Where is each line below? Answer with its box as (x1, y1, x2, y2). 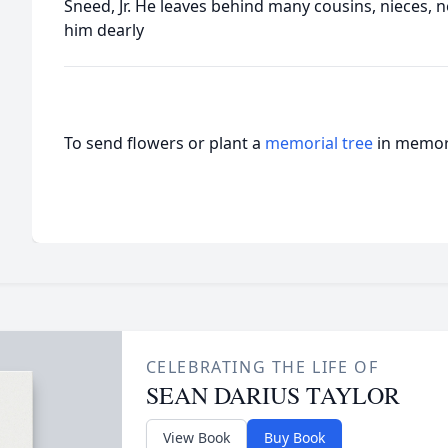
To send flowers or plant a (64, 132, 265, 154)
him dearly (64, 19, 144, 41)
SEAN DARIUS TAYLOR (145, 379, 400, 411)
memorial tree (265, 132, 373, 154)
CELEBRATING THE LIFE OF (145, 356, 379, 378)
